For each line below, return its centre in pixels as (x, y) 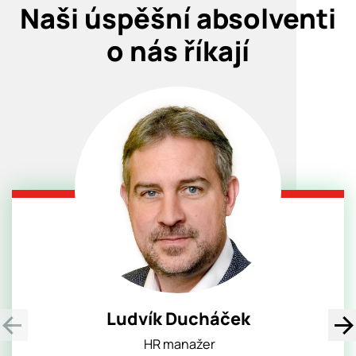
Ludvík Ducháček (178, 319)
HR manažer (178, 344)
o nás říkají (178, 50)
